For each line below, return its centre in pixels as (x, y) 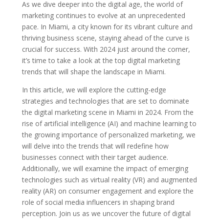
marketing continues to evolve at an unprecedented (103, 15)
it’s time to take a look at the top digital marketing (101, 60)
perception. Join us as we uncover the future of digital (106, 213)
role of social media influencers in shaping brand (98, 202)
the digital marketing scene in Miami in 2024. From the (108, 112)
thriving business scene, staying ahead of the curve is (106, 38)
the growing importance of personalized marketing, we (109, 135)
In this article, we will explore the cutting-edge (94, 90)
